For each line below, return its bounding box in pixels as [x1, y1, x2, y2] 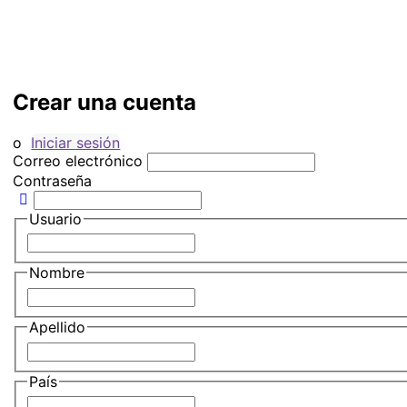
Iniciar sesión [31, 133, 121, 152]
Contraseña [13, 171, 93, 190]
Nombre [29, 263, 85, 283]
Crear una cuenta [13, 88, 197, 115]
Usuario [29, 209, 83, 228]
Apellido [29, 318, 86, 336]
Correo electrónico [13, 151, 148, 170]
